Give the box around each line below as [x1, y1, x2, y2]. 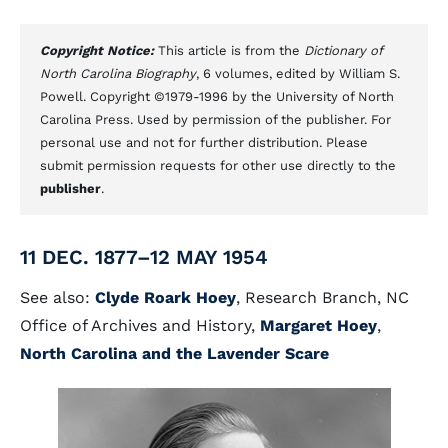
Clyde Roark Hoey [95, 288, 236, 307]
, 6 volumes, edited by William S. [196, 66, 400, 81]
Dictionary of [304, 43, 382, 58]
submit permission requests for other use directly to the [40, 158, 396, 173]
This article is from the [158, 43, 304, 58]
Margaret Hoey [260, 316, 377, 335]
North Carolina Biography [40, 66, 196, 81]
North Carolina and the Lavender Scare [20, 344, 329, 363]
